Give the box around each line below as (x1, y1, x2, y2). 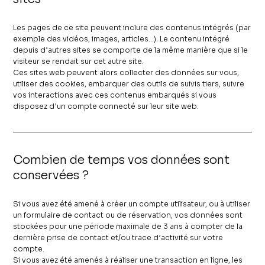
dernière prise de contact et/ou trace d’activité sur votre (13, 232, 224, 242)
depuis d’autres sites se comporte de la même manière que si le (13, 45, 248, 54)
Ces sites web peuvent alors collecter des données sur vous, (13, 67, 240, 77)
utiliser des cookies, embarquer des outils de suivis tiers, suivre (13, 79, 245, 88)
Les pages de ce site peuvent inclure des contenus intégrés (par (13, 22, 251, 32)
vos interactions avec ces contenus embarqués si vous (13, 90, 217, 99)
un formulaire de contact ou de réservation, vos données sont (13, 210, 243, 219)
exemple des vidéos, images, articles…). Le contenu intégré (13, 34, 230, 43)
